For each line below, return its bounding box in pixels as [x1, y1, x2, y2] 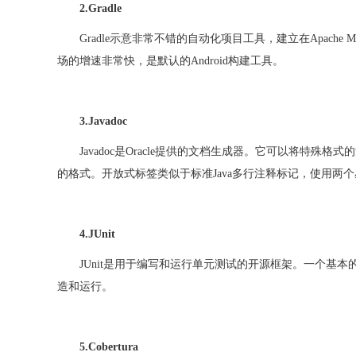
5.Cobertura [79, 341, 138, 353]
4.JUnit [79, 228, 115, 240]
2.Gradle [79, 2, 122, 14]
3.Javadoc [79, 115, 127, 127]
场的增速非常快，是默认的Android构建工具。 [57, 55, 284, 67]
